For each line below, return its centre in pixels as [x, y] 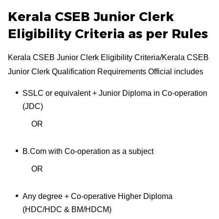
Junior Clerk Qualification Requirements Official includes [106, 71]
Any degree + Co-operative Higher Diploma [98, 196]
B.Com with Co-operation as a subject [89, 151]
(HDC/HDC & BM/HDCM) [68, 209]
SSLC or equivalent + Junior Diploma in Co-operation [115, 93]
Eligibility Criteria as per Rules [108, 33]
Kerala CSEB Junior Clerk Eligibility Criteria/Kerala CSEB [108, 57]
